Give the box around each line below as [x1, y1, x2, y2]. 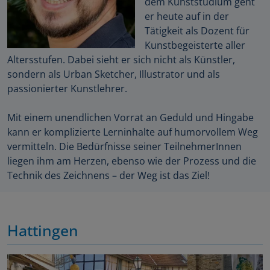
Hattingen [7, 220, 78, 241]
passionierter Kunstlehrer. [7, 82, 127, 96]
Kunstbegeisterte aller [145, 39, 245, 52]
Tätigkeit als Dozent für [145, 24, 250, 38]
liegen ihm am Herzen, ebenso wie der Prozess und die [7, 154, 256, 168]
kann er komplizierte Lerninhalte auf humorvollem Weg [7, 125, 258, 139]
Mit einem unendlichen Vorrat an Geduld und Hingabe [7, 111, 254, 125]
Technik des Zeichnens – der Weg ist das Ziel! [7, 169, 210, 183]
